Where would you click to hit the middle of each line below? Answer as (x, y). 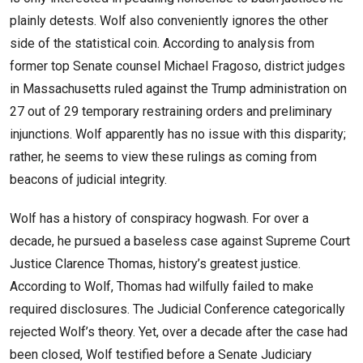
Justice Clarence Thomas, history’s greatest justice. (155, 264)
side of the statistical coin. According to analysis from (162, 44)
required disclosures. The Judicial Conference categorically (177, 310)
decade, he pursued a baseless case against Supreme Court (180, 241)
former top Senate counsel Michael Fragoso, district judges (177, 66)
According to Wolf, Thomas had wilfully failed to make (162, 287)
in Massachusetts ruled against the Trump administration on (178, 89)
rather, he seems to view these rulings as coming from (163, 157)
